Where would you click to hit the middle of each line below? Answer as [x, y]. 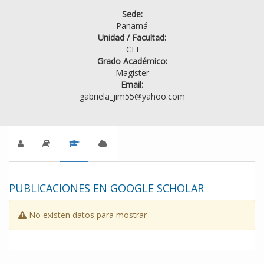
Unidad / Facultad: [132, 38]
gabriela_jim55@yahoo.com [132, 97]
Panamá [132, 26]
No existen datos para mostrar [87, 215]
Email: [132, 85]
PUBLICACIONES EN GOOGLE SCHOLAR [106, 188]
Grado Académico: [132, 61]
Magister [132, 73]
